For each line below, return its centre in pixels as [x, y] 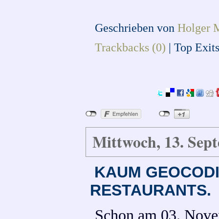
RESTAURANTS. [151, 190]
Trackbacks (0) [131, 47]
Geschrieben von [136, 27]
